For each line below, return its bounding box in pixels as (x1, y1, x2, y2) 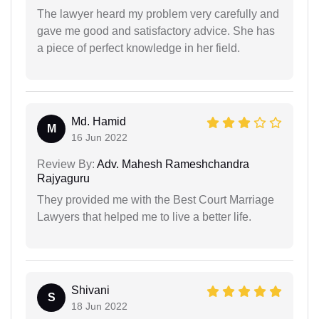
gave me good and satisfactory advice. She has (37, 25, 275, 37)
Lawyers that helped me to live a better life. (37, 211, 251, 223)
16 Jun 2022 (71, 132, 127, 143)
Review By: (37, 158, 95, 170)
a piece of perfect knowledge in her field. (37, 42, 240, 54)
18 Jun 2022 (71, 300, 127, 312)
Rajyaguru (37, 172, 90, 184)
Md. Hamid (71, 115, 126, 127)
